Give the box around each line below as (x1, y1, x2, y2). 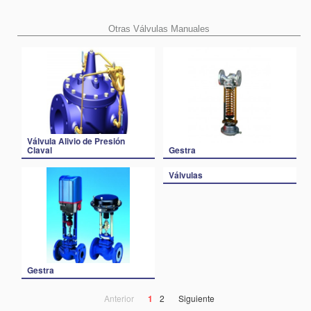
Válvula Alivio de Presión (27, 135, 125, 147)
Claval (27, 144, 52, 156)
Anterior (103, 292, 134, 304)
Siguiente (178, 292, 215, 304)
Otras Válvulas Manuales (108, 23, 210, 34)
